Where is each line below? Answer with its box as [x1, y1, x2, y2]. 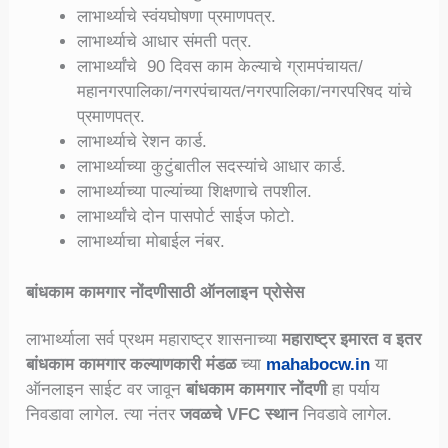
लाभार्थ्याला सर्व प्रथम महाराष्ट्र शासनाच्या [26, 330, 283, 350]
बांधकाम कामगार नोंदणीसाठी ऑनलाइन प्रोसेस [26, 282, 310, 302]
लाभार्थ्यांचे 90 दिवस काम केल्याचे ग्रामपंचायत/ [77, 57, 364, 77]
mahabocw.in [266, 355, 371, 375]
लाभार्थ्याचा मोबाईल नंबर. [77, 232, 226, 252]
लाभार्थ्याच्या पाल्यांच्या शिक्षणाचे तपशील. [77, 182, 313, 202]
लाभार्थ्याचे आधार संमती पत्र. [77, 32, 253, 52]
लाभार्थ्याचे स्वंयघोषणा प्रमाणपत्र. [77, 7, 277, 27]
